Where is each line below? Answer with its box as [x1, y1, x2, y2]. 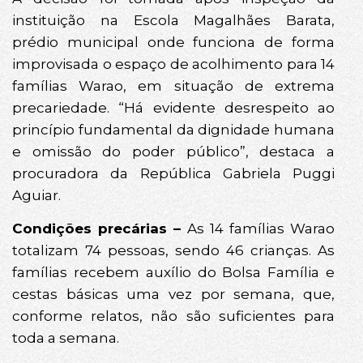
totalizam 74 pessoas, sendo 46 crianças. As [12, 242, 335, 259]
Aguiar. [12, 186, 61, 203]
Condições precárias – [12, 220, 181, 237]
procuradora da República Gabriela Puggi [12, 164, 335, 181]
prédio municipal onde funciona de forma [12, 33, 335, 50]
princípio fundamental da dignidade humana [12, 121, 335, 138]
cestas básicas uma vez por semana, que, [12, 286, 335, 303]
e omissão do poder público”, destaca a [12, 143, 335, 160]
